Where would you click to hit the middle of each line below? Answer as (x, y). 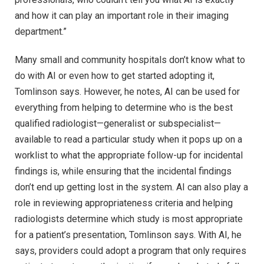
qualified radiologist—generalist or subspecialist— (118, 123)
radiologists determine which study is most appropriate (129, 219)
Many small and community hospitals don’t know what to (130, 60)
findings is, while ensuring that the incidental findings (123, 171)
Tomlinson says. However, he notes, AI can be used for (127, 91)
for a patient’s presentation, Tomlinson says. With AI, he (128, 235)
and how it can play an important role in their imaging (122, 16)
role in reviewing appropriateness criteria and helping (124, 203)
